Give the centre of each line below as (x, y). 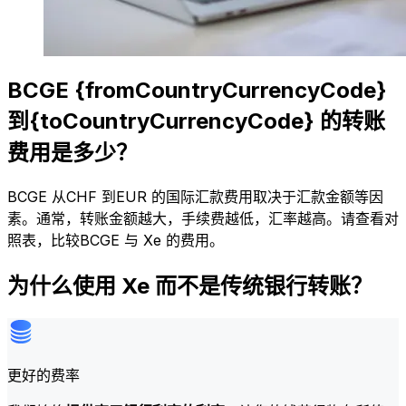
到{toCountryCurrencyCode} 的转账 (196, 121)
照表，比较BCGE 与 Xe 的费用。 (116, 241)
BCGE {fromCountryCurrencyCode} (197, 91)
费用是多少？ (72, 153)
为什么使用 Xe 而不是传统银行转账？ (190, 286)
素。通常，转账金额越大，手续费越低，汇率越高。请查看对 (203, 219)
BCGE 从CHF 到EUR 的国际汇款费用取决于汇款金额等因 (195, 197)
